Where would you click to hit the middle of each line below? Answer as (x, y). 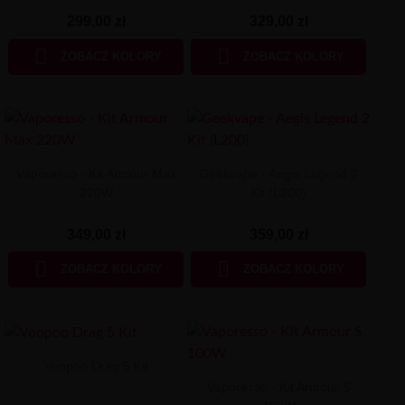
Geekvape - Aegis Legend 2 (279, 173)
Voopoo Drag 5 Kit (96, 366)
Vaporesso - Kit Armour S (278, 386)
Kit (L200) (279, 192)
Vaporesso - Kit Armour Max (96, 173)
